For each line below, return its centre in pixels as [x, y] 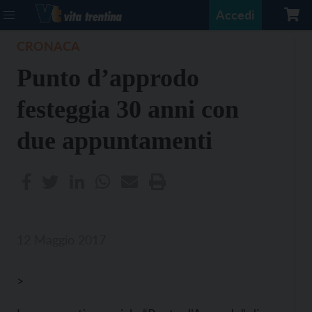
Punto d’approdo [108, 78]
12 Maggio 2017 [61, 240]
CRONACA [48, 46]
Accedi [235, 15]
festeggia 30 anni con [128, 109]
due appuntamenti [115, 141]
